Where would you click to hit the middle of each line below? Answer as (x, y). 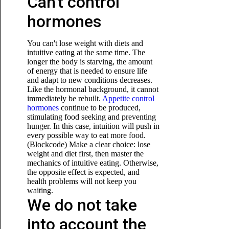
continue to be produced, (99, 108)
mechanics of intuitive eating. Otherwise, (93, 163)
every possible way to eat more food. (86, 135)
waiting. (40, 190)
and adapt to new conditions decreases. (89, 80)
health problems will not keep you (82, 181)
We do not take (82, 205)
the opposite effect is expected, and (83, 172)
